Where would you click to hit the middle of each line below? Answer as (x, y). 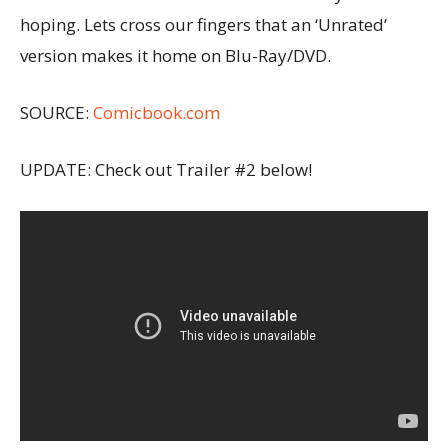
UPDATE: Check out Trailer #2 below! (166, 169)
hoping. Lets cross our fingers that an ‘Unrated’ (203, 24)
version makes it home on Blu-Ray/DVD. (175, 55)
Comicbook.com (156, 112)
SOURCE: (56, 112)
